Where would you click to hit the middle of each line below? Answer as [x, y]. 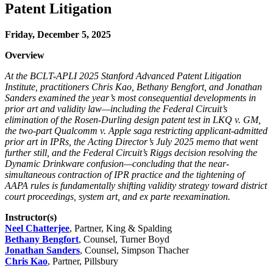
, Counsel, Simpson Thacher [134, 250]
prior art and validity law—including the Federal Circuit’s [116, 109]
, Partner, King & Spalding [121, 229]
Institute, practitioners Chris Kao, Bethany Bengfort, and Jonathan [133, 87]
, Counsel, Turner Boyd [124, 239]
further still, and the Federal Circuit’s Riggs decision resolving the [131, 153]
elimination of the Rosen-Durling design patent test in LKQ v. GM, [133, 120]
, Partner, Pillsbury [83, 261]
